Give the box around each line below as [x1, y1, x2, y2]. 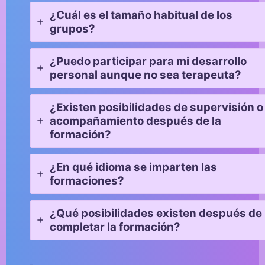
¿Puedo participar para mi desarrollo [49, 54, 247, 68]
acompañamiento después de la [49, 114, 221, 128]
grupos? [49, 21, 95, 35]
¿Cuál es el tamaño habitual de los [49, 8, 232, 22]
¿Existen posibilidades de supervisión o [49, 100, 263, 114]
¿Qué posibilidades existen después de [49, 206, 262, 220]
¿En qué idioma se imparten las [49, 160, 217, 174]
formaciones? [49, 173, 124, 188]
